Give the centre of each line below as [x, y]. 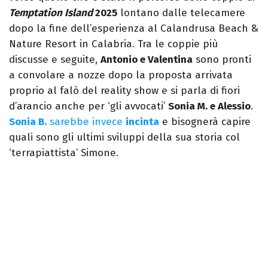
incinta [142, 122]
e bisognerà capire [205, 122]
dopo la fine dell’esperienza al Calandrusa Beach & [134, 29]
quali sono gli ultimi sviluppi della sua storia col [124, 138]
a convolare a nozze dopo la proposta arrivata [121, 75]
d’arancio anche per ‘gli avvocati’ [89, 106]
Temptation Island [51, 13]
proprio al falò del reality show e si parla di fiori [124, 91]
